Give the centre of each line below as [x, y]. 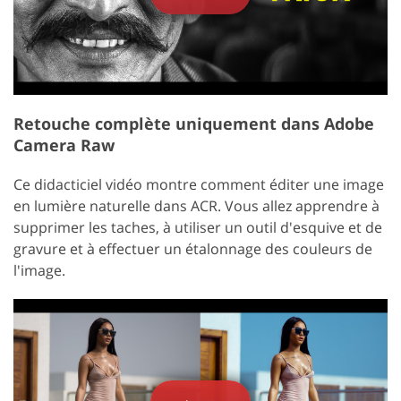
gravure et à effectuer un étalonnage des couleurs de [193, 249]
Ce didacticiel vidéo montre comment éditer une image [199, 185]
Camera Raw [64, 145]
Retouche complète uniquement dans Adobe [194, 124]
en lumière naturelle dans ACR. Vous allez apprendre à [196, 206]
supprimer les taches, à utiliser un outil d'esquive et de [198, 228]
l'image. [39, 271]
